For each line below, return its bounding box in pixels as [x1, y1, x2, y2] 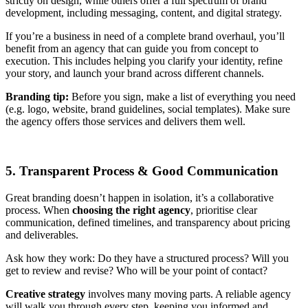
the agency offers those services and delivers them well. [5, 115, 245, 127]
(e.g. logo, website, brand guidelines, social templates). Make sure [5, 102, 290, 115]
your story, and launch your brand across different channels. [5, 67, 264, 79]
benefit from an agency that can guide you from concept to [5, 42, 258, 54]
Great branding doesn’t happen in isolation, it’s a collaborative [5, 192, 274, 204]
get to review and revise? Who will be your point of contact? [5, 265, 267, 277]
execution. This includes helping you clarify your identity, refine [5, 54, 283, 67]
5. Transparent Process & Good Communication [5, 164, 278, 179]
